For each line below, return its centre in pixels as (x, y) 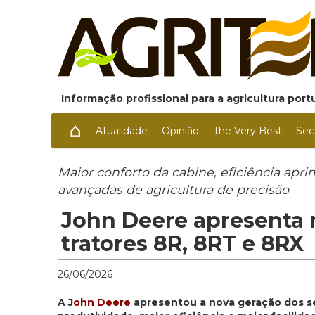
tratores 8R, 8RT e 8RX (182, 244)
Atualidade (122, 131)
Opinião (180, 131)
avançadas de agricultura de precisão (173, 190)
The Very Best (247, 131)
